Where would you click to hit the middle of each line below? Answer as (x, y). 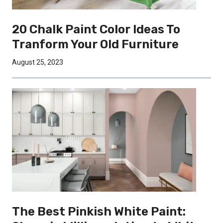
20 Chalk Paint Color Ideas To (96, 29)
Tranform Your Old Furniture (95, 44)
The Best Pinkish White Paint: (99, 212)
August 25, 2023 (38, 62)
